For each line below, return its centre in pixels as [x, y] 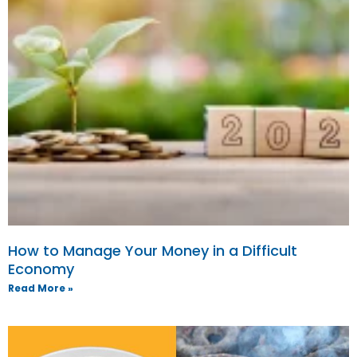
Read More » [41, 288]
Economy [41, 269]
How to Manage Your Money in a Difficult [153, 251]
